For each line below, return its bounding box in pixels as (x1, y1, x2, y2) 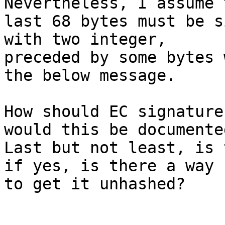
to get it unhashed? (4, 175, 185, 193)
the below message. (4, 66, 176, 85)
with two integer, (4, 30, 166, 49)
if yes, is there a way (4, 157, 214, 175)
